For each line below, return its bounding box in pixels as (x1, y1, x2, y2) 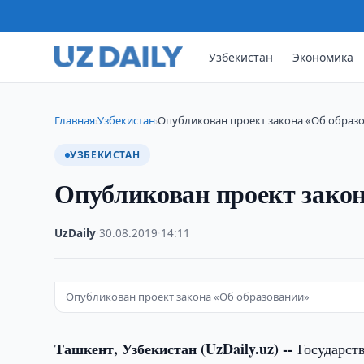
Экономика (292, 49, 354, 65)
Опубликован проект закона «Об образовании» (66, 289, 310, 304)
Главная (54, 113, 96, 128)
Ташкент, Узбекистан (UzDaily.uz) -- (54, 338, 298, 359)
